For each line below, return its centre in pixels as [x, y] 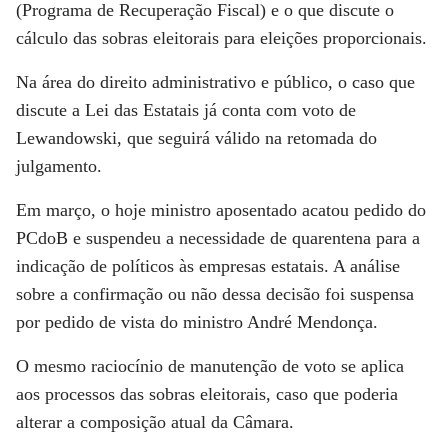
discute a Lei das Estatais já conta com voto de [186, 110]
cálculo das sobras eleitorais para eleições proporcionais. [221, 38]
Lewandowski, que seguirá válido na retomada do [196, 138]
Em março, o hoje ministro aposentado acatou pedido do [221, 210]
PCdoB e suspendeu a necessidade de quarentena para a [218, 238]
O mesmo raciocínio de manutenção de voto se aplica [210, 366]
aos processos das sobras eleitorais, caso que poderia [207, 394]
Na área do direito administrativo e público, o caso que [215, 82]
